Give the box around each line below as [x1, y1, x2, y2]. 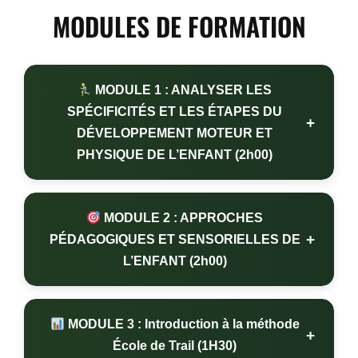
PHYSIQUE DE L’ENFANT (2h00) [77, 148, 272, 162]
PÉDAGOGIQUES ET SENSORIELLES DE [49, 233, 300, 247]
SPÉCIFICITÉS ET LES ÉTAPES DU [67, 105, 282, 119]
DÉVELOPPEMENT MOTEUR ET [77, 126, 272, 141]
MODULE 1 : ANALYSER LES [92, 83, 272, 97]
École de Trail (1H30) [113, 339, 237, 353]
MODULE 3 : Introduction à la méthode [64, 317, 300, 332]
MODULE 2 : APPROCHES [101, 211, 264, 225]
